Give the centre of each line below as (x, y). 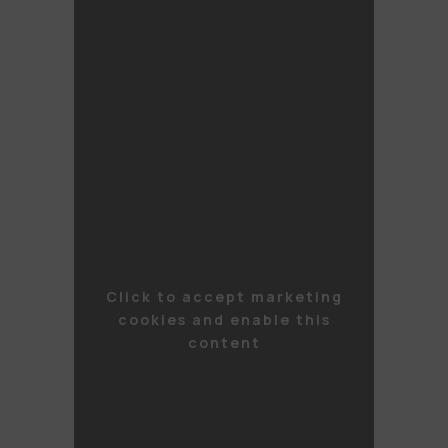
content (224, 343)
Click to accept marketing (224, 297)
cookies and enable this (224, 320)
